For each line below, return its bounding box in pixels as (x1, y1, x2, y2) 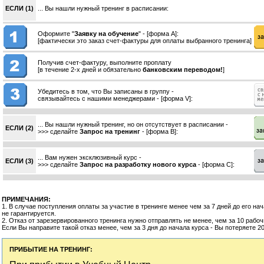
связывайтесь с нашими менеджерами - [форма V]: (38, 95, 193, 102)
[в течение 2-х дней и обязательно (38, 66, 143, 73)
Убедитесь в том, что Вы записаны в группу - (38, 88, 174, 95)
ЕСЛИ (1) (5, 5, 34, 12)
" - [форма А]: (138, 30, 179, 37)
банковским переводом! (143, 66, 223, 73)
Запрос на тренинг (80, 128, 140, 135)
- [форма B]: (140, 128, 178, 135)
